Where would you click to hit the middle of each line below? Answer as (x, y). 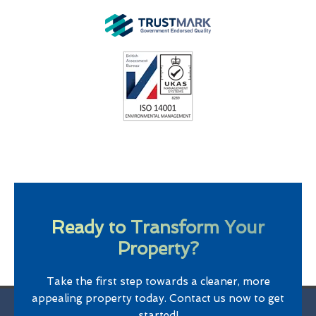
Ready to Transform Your (158, 228)
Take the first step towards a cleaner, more (158, 282)
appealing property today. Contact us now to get (158, 299)
